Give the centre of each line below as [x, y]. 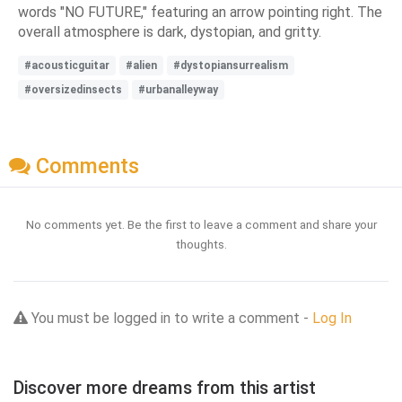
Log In [332, 318]
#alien [141, 66]
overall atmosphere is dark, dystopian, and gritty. [170, 32]
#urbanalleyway [178, 90]
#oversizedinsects [73, 90]
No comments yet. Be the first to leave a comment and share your [201, 224]
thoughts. [201, 244]
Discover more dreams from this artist [165, 388]
